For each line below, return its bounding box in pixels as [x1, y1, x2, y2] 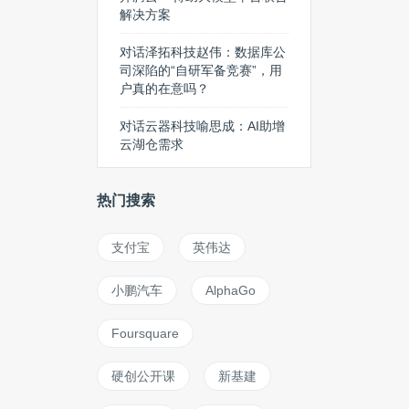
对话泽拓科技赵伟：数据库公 [120, 45, 286, 59]
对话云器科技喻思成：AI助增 [120, 119, 285, 133]
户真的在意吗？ [120, 81, 209, 96]
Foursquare [111, 326, 179, 341]
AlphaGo [205, 283, 256, 298]
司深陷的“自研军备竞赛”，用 [120, 63, 282, 78]
